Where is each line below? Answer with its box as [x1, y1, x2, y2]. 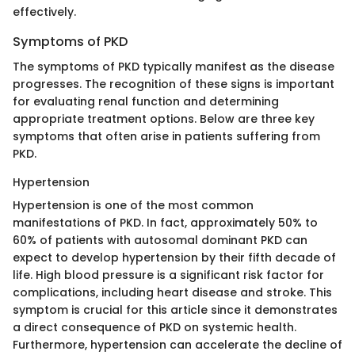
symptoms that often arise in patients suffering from [13, 128, 320, 144]
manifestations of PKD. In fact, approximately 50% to [13, 214, 318, 231]
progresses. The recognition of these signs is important [13, 75, 334, 92]
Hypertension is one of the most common [13, 197, 254, 213]
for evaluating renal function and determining [13, 93, 279, 109]
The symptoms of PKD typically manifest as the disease [13, 58, 334, 74]
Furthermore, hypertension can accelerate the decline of [13, 336, 342, 353]
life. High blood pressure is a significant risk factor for [13, 266, 324, 283]
